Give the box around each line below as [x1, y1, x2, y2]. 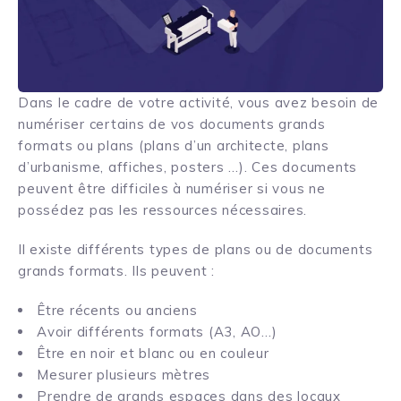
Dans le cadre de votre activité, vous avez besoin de [18, 94, 379, 112]
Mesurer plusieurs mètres [37, 366, 210, 384]
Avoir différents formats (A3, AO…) [37, 323, 277, 341]
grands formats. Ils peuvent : [18, 262, 215, 280]
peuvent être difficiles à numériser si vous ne [18, 180, 326, 198]
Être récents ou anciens [37, 302, 198, 320]
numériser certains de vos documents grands [18, 115, 326, 133]
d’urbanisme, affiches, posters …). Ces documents [18, 158, 357, 176]
